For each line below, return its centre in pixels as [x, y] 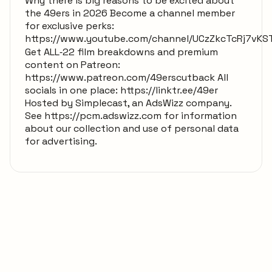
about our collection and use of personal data [132, 128]
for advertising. [61, 141]
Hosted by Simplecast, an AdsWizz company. [128, 103]
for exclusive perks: [70, 25]
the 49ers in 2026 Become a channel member [130, 13]
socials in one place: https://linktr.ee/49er [121, 90]
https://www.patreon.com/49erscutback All [127, 77]
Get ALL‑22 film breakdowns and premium [121, 52]
